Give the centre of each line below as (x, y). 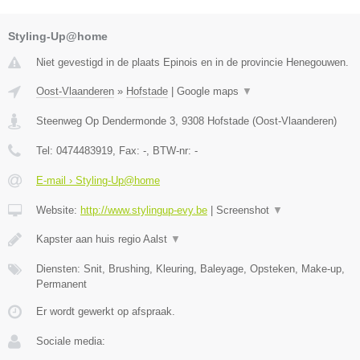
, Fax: (128, 150)
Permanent (61, 284)
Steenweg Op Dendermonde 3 (106, 121)
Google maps (209, 91)
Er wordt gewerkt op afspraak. (106, 311)
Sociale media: (71, 341)
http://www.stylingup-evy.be (144, 210)
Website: (58, 210)
